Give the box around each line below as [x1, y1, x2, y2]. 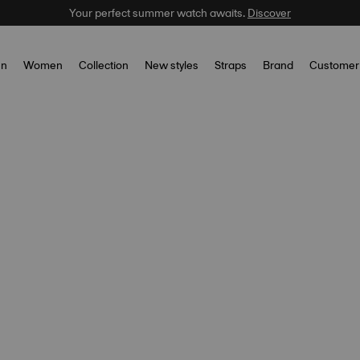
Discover [247, 3, 291, 22]
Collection [79, 55, 129, 75]
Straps [215, 55, 247, 75]
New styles [145, 55, 198, 75]
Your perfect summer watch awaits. [69, 3, 247, 22]
